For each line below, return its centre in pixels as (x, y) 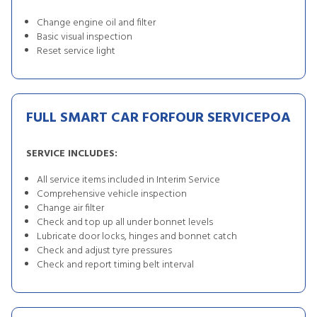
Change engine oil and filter (96, 23)
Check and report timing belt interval (115, 265)
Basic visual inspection (85, 37)
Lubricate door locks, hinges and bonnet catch (137, 237)
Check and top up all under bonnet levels (125, 223)
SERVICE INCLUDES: (72, 154)
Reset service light (76, 51)
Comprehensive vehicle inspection (112, 194)
